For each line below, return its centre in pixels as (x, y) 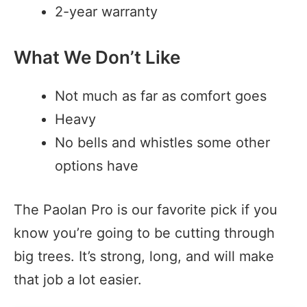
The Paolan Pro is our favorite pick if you (146, 209)
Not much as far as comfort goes (161, 96)
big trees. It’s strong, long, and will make (144, 256)
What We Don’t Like (97, 57)
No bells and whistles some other (162, 142)
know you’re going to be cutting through (144, 233)
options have (97, 165)
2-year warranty (106, 11)
